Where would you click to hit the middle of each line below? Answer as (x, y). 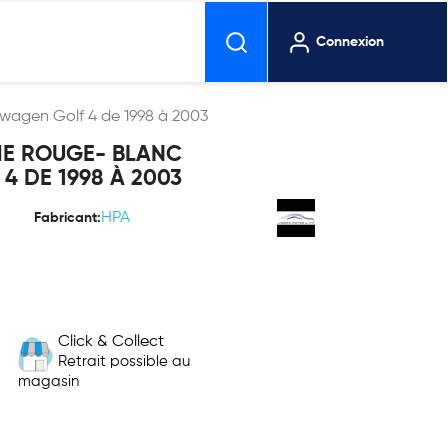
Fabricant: (67, 218)
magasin (49, 381)
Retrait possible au (124, 361)
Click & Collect (111, 342)
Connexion (350, 41)
